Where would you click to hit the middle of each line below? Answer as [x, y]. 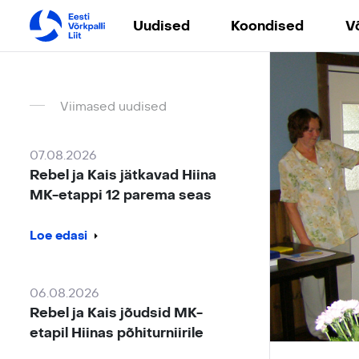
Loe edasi [59, 236]
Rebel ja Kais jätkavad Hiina [123, 175]
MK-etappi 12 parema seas [121, 195]
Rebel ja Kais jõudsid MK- [117, 313]
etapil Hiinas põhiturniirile [117, 333]
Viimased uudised [113, 106]
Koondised [268, 26]
